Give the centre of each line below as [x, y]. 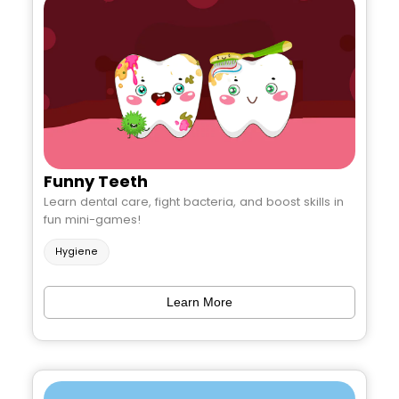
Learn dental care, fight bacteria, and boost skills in [194, 202]
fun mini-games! [92, 220]
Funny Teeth [96, 182]
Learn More [199, 302]
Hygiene [77, 252]
